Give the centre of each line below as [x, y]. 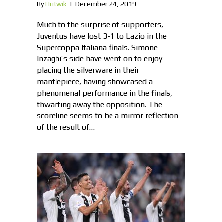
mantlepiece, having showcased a [95, 82]
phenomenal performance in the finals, [105, 93]
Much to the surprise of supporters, [100, 25]
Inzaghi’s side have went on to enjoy [99, 59]
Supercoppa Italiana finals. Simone [97, 48]
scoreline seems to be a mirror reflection [108, 116]
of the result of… [66, 127]
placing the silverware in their [88, 70]
